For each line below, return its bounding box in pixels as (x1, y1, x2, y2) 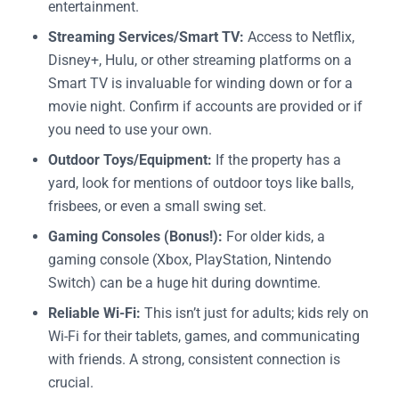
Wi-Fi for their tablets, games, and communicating (48, 327, 360, 345)
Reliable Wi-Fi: (48, 304, 141, 322)
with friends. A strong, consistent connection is (48, 350, 340, 368)
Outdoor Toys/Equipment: (48, 151, 212, 168)
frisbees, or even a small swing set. (48, 197, 266, 215)
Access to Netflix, (244, 28, 354, 45)
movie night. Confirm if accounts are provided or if (48, 97, 362, 115)
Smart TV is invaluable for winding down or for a (48, 74, 353, 92)
